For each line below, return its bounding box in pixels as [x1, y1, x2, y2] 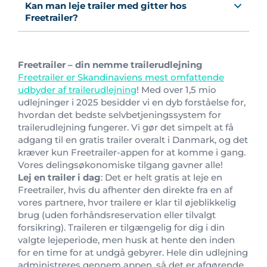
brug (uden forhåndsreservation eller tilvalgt [18, 209, 216, 221]
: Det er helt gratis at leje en [101, 171, 222, 183]
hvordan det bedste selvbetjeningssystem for [18, 108, 221, 120]
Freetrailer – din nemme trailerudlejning [18, 58, 203, 70]
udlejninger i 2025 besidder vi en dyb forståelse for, [18, 96, 246, 108]
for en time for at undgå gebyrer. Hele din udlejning [18, 246, 248, 258]
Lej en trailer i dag [18, 171, 101, 183]
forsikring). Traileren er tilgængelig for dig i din [18, 221, 225, 233]
